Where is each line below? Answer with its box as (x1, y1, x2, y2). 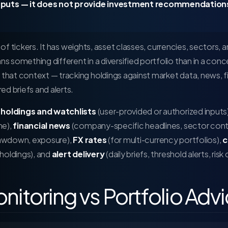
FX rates (73, 134, 107, 145)
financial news (13, 120, 70, 131)
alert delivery (51, 149, 105, 159)
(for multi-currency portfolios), (106, 134, 223, 145)
